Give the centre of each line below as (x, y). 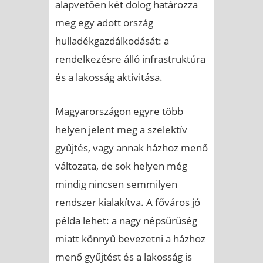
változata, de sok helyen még (121, 166)
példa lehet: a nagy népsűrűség (126, 220)
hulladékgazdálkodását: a (112, 41)
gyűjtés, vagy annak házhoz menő (131, 147)
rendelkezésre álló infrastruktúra (130, 59)
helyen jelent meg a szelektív (121, 129)
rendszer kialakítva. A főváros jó (128, 202)
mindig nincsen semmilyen (116, 184)
